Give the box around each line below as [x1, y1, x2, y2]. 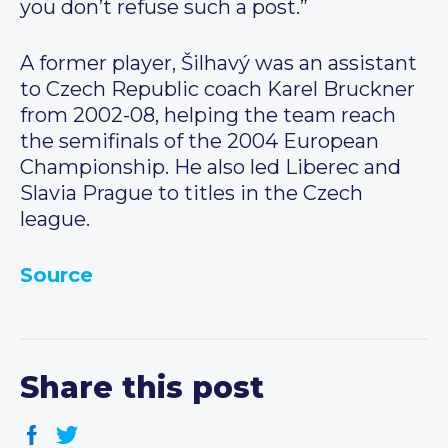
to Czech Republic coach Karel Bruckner [20, 77, 415, 102]
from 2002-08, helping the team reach [20, 103, 396, 128]
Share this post [20, 369, 264, 407]
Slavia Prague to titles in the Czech [20, 181, 363, 206]
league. [20, 207, 90, 232]
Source [20, 263, 93, 288]
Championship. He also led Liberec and [20, 155, 401, 180]
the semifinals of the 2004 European [20, 129, 379, 154]
